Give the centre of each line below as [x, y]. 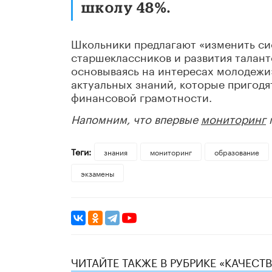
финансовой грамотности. [141, 96]
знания [115, 152]
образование [236, 152]
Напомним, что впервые [136, 118]
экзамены [97, 173]
